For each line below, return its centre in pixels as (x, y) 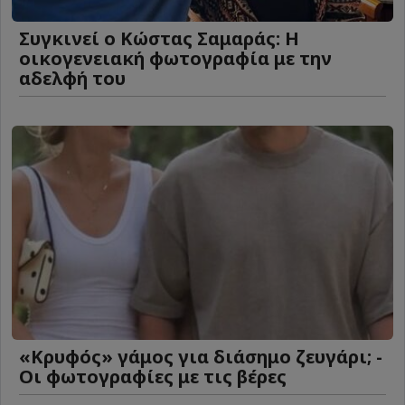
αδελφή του (72, 78)
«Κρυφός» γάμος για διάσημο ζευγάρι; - (201, 356)
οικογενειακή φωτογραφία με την (175, 58)
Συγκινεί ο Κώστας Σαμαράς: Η (159, 38)
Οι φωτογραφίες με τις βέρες (153, 376)
